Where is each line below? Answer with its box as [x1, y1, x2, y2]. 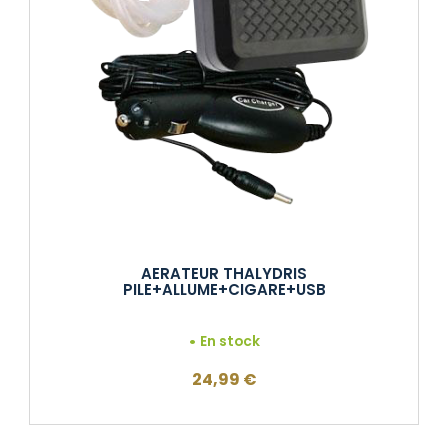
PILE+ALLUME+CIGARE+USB [122, 278, 326, 300]
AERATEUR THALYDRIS [141, 262, 307, 284]
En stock [200, 331, 261, 351]
